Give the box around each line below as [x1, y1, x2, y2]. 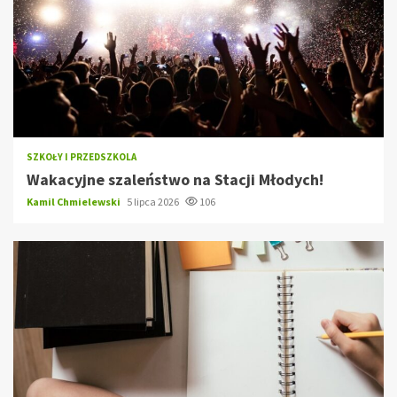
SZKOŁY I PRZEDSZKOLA [27, 150, 136, 163]
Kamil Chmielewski [27, 194, 122, 208]
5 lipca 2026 [127, 194, 181, 208]
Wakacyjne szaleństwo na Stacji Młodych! [27, 168, 323, 190]
